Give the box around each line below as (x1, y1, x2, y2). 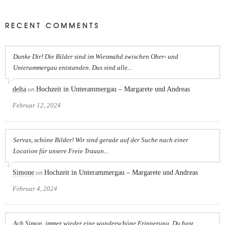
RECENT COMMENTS (5, 20, 99, 30)
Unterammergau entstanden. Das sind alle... (13, 63, 132, 71)
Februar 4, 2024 (13, 184, 57, 192)
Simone (13, 168, 34, 176)
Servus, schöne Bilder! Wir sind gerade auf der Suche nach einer (13, 136, 188, 144)
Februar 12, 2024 (13, 101, 61, 109)
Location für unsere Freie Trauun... (13, 147, 108, 155)
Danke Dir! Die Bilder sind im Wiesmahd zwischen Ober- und (13, 52, 178, 60)
